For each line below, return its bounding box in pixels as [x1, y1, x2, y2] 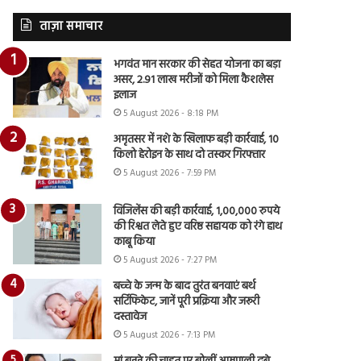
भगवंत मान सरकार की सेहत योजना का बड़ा [114, 55, 281, 74]
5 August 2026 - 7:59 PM [123, 165, 217, 180]
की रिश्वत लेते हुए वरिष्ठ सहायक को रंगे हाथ [114, 217, 283, 236]
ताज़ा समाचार [39, 16, 103, 36]
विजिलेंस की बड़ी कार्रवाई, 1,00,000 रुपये [114, 201, 280, 221]
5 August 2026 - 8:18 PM [123, 106, 219, 121]
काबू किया [114, 232, 156, 251]
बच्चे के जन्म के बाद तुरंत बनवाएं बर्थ [114, 276, 256, 296]
